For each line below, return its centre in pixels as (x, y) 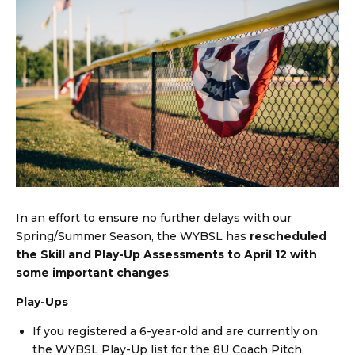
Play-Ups (42, 302)
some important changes (92, 272)
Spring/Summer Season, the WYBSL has (133, 236)
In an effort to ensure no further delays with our (154, 218)
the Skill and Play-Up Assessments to (128, 254)
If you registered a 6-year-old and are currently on (175, 331)
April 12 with (281, 254)
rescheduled (288, 236)
